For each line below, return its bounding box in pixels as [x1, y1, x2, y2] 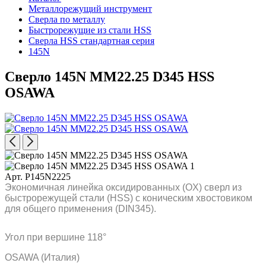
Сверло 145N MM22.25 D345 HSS [5, 68, 214, 84]
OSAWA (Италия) [5, 252, 80, 262]
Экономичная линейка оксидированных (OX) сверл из [5, 182, 242, 192]
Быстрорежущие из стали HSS [28, 25, 151, 35]
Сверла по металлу [28, 14, 105, 24]
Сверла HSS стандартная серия [28, 36, 154, 46]
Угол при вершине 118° [5, 232, 106, 242]
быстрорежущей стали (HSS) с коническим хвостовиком [5, 192, 252, 203]
